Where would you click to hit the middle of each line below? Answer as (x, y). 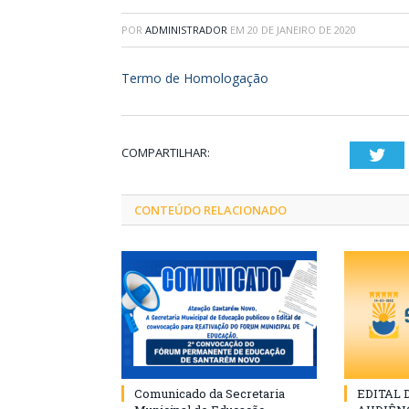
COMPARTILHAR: (166, 152)
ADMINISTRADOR (186, 29)
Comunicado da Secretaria (210, 393)
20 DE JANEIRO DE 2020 (302, 29)
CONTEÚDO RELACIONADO (210, 210)
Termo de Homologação (195, 78)
